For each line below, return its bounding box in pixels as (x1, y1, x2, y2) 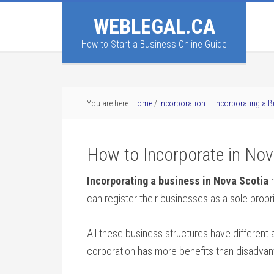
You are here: (87, 98, 132, 108)
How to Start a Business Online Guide (81, 39, 227, 50)
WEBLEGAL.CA (93, 14, 215, 39)
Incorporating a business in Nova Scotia (87, 174, 268, 187)
